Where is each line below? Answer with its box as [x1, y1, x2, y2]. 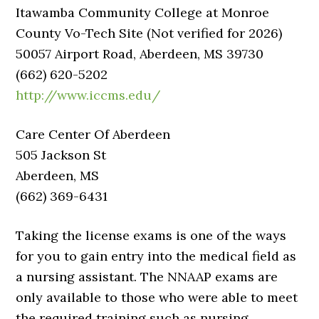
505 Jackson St [16, 147, 107, 163]
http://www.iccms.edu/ [16, 87, 161, 103]
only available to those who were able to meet [16, 289, 298, 305]
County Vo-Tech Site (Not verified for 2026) [16, 25, 283, 41]
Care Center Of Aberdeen [16, 126, 171, 142]
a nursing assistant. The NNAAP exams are [16, 268, 278, 285]
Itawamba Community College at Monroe [16, 4, 270, 21]
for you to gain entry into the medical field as [16, 248, 297, 264]
